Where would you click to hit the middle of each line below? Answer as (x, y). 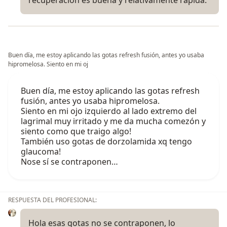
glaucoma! (41, 151)
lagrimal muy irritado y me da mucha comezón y (113, 121)
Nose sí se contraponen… (69, 161)
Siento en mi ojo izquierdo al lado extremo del (109, 111)
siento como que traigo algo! (76, 131)
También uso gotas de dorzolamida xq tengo (106, 141)
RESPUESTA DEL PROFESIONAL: (52, 200)
